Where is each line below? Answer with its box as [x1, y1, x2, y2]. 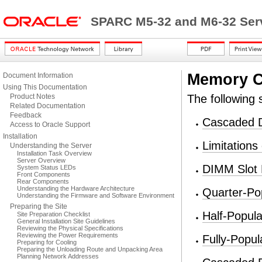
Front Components [17, 171, 70, 178]
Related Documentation [10, 102, 85, 110]
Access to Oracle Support [10, 120, 90, 129]
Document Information [3, 71, 73, 80]
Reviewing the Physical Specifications [17, 225, 123, 232]
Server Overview [17, 157, 65, 164]
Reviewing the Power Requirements [17, 232, 118, 239]
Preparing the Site [10, 202, 67, 211]
